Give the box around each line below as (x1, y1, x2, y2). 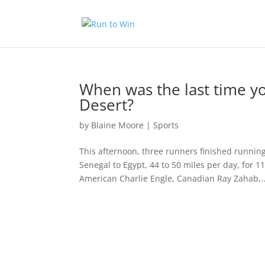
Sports (153, 119, 179, 131)
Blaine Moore (91, 119, 144, 131)
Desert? (79, 94, 134, 115)
